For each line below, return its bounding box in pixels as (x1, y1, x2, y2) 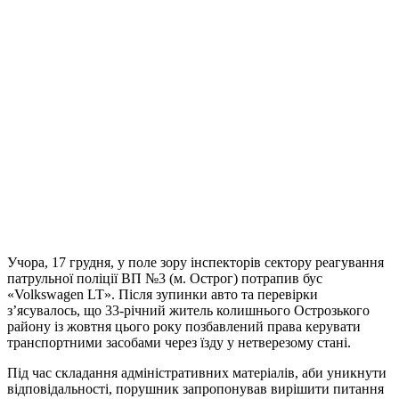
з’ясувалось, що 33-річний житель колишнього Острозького (7, 303, 370, 319)
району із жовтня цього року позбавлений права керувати (7, 319, 361, 335)
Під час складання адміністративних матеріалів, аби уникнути (7, 365, 387, 381)
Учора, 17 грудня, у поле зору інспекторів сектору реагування (7, 255, 384, 271)
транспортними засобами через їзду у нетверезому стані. (7, 335, 351, 351)
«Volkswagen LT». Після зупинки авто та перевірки (7, 287, 318, 303)
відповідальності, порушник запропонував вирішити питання (7, 381, 384, 397)
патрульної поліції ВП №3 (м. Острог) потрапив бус (7, 271, 322, 287)
